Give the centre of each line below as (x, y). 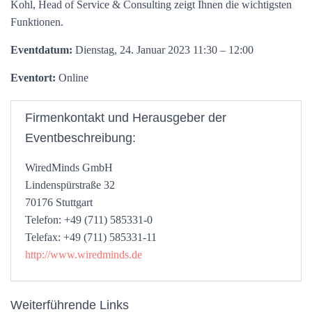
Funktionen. (37, 22)
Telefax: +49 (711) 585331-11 (91, 237)
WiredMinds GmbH (69, 167)
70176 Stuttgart (59, 202)
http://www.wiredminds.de (84, 255)
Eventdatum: (41, 50)
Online (72, 78)
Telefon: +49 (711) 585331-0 (89, 220)
